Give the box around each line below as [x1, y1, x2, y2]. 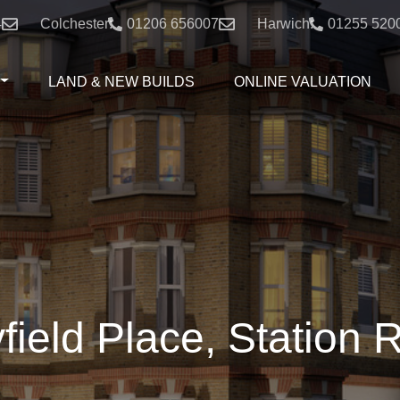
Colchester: [39, 16, 112, 31]
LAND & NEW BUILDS [48, 73, 196, 89]
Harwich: [256, 16, 313, 31]
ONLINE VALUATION [234, 73, 372, 89]
